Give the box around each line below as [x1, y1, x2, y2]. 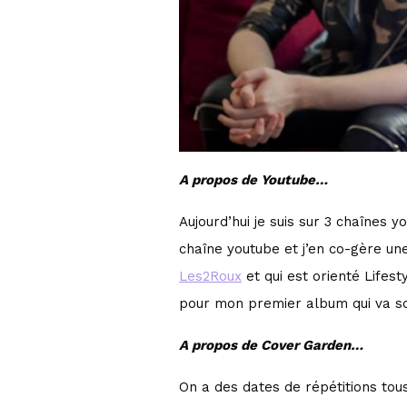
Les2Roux [179, 268, 242, 285]
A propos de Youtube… [179, 172, 329, 189]
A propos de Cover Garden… [179, 337, 364, 354]
